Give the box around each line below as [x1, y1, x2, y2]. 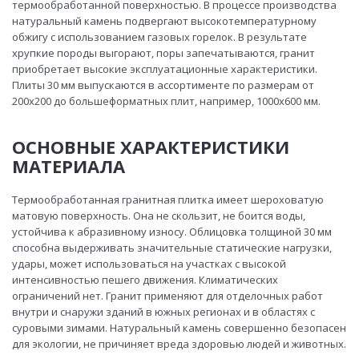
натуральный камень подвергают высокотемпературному [12, 14, 317, 29]
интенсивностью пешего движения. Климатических [12, 272, 278, 288]
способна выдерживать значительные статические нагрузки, [12, 240, 332, 256]
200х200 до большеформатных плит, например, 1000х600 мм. [12, 94, 321, 109]
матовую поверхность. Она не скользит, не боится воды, [12, 208, 305, 224]
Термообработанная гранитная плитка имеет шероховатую [12, 192, 324, 208]
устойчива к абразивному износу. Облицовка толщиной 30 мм [12, 224, 332, 240]
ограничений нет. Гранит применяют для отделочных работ [12, 288, 323, 304]
